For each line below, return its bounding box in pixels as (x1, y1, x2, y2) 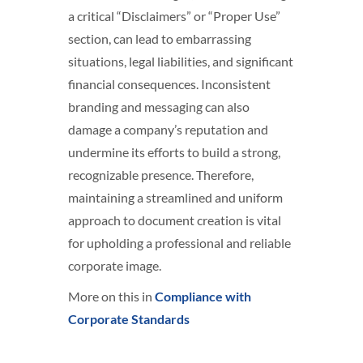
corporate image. (68, 258, 161, 273)
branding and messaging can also (68, 99, 250, 114)
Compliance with (155, 288, 251, 304)
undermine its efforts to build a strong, (68, 144, 280, 160)
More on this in (68, 288, 155, 304)
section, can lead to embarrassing (68, 31, 251, 46)
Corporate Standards (68, 311, 190, 327)
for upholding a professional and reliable (68, 235, 291, 250)
